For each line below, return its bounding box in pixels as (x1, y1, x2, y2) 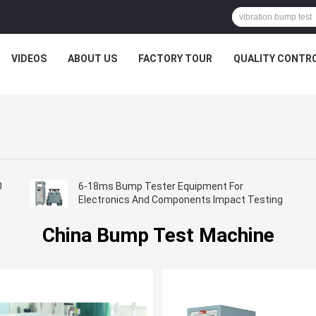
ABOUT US (67, 53, 117, 64)
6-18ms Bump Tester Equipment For (78, 181, 243, 193)
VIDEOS (11, 53, 47, 64)
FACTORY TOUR (138, 53, 212, 64)
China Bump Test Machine (42, 224, 274, 248)
